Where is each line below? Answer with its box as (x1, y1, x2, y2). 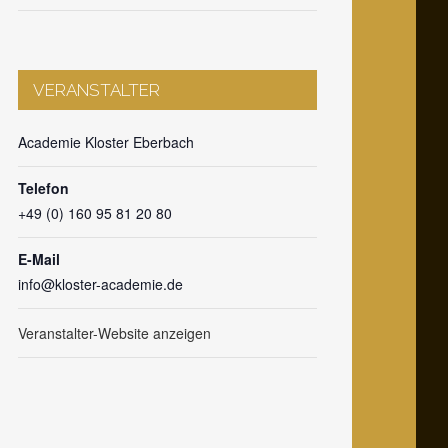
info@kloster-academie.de (17, 273, 183, 294)
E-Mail (17, 248, 60, 269)
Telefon (17, 177, 69, 198)
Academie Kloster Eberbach (17, 131, 194, 152)
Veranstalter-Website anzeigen (17, 322, 211, 343)
